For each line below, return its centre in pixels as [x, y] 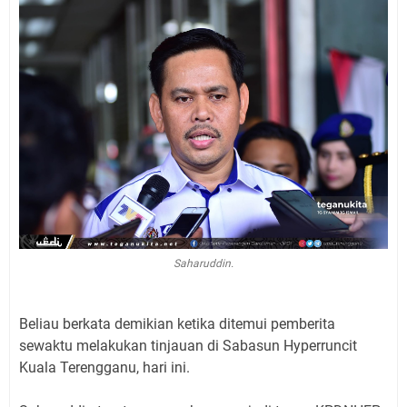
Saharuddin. [203, 263]
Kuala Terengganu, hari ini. [104, 367]
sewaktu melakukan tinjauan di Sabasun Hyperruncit [188, 345]
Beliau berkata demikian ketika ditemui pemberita [177, 323]
